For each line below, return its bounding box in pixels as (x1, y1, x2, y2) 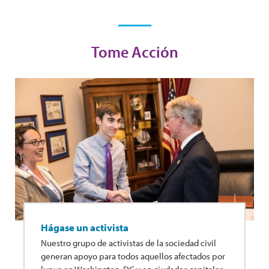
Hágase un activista (41, 220, 128, 234)
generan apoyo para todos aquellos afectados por (41, 250, 225, 262)
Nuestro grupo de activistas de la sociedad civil (41, 237, 216, 249)
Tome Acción (91, 42, 178, 62)
